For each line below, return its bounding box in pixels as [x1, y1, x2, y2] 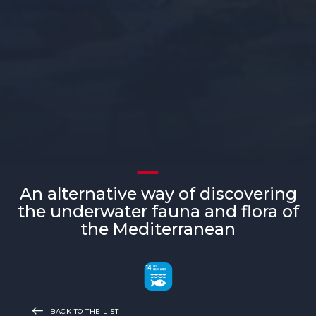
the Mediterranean [80, 219, 236, 239]
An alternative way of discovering [19, 183, 297, 204]
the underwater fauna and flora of [17, 201, 299, 221]
